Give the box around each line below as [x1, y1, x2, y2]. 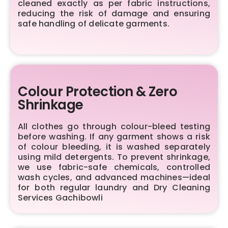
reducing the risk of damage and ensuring [18, 7, 210, 19]
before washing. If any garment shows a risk [18, 130, 210, 142]
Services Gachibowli [18, 191, 103, 204]
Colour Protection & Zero [18, 82, 177, 101]
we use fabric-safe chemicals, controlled [18, 161, 210, 173]
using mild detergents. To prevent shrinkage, [18, 151, 210, 163]
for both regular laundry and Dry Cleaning [18, 181, 210, 193]
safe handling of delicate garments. [18, 17, 169, 30]
